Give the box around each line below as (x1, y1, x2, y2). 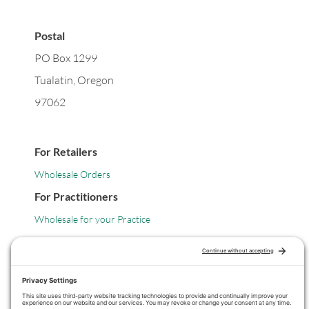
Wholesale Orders (34, 168, 110, 180)
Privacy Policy (34, 285, 91, 297)
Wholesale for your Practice (34, 212, 150, 225)
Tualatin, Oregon (34, 72, 114, 87)
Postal (34, 28, 65, 42)
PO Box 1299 (34, 50, 97, 65)
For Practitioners (34, 189, 118, 203)
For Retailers (34, 144, 97, 158)
